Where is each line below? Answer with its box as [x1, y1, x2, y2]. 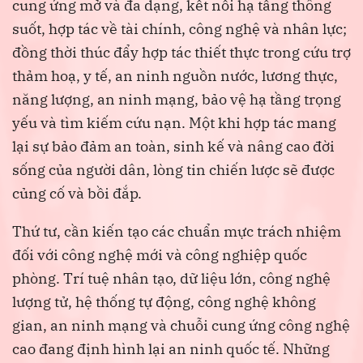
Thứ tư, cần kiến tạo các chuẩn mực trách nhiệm [12, 221, 341, 241]
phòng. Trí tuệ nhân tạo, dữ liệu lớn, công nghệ [12, 268, 331, 288]
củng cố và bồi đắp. [12, 183, 142, 203]
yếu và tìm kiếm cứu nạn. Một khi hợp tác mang [12, 113, 336, 132]
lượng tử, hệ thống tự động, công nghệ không [12, 292, 316, 311]
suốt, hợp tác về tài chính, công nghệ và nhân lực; [12, 19, 347, 38]
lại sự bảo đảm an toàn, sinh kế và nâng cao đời [12, 136, 335, 156]
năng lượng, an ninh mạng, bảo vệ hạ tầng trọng [12, 89, 341, 109]
